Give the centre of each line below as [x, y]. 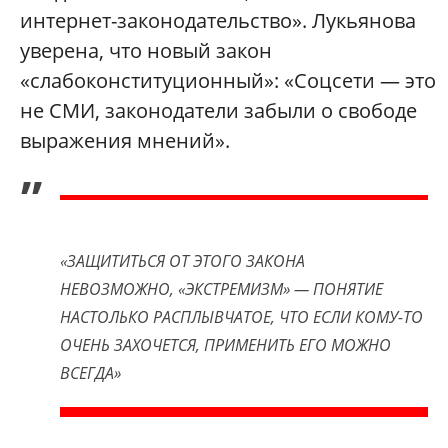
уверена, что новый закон [146, 51]
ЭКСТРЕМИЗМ [234, 289]
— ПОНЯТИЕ [338, 289]
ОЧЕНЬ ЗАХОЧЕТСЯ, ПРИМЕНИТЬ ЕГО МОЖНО [225, 345]
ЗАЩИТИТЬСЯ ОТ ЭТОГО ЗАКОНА [186, 261]
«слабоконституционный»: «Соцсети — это [228, 81]
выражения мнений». [125, 141]
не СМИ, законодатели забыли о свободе [218, 111]
